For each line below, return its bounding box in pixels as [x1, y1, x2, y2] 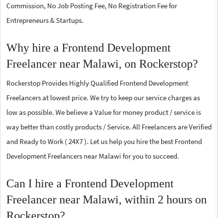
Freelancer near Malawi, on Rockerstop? [6, 57, 198, 70]
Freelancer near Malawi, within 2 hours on [6, 193, 207, 206]
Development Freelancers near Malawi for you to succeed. [6, 151, 179, 161]
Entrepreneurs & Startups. [6, 15, 84, 25]
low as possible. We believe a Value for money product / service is [6, 107, 201, 117]
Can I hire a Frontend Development [6, 177, 174, 190]
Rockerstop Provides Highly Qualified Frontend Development [6, 78, 188, 88]
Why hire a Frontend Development [6, 41, 171, 54]
